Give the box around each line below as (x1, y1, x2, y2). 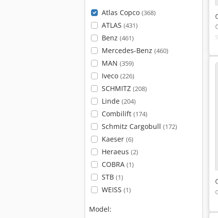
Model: (89, 204, 111, 214)
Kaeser (101, 134, 126, 144)
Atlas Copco (101, 8, 142, 17)
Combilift (101, 109, 133, 118)
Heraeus (101, 147, 131, 156)
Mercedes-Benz (101, 46, 154, 55)
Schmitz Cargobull (101, 122, 163, 131)
